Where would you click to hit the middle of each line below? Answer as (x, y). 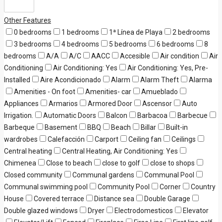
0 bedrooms (33, 32)
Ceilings (184, 139)
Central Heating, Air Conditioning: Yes (120, 151)
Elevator (196, 211)
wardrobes (21, 139)
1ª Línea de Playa (136, 32)
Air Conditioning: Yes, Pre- (168, 68)
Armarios (63, 104)
